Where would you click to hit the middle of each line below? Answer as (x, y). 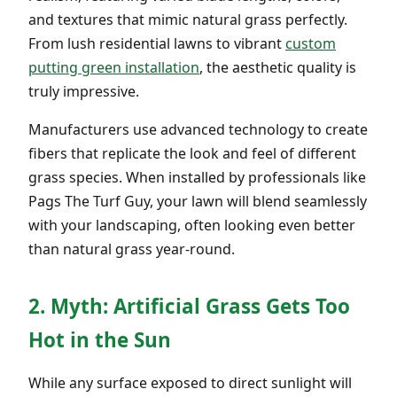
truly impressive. (84, 91)
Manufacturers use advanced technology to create (198, 129)
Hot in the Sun (100, 339)
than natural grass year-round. (132, 249)
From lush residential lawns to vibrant (157, 43)
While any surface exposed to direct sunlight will (190, 382)
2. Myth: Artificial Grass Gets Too (189, 306)
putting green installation (114, 67)
